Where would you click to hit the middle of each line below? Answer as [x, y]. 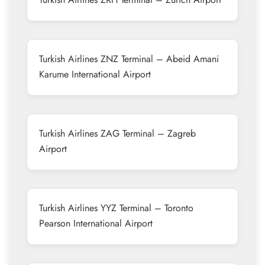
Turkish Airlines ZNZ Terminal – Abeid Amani [129, 59]
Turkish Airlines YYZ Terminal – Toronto [116, 208]
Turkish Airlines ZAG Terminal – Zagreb [117, 133]
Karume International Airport [95, 74]
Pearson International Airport [96, 223]
